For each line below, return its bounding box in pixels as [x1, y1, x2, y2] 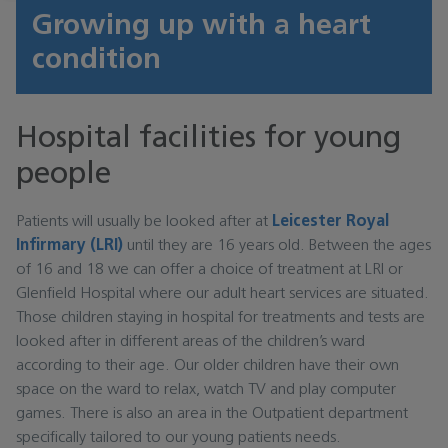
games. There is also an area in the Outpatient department [16, 406, 408, 422]
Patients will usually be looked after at [16, 214, 272, 230]
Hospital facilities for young [16, 124, 401, 155]
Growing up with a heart [32, 12, 371, 41]
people [16, 160, 111, 191]
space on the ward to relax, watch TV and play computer [16, 382, 396, 398]
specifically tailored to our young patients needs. [16, 430, 345, 446]
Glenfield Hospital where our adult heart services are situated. [16, 286, 429, 302]
